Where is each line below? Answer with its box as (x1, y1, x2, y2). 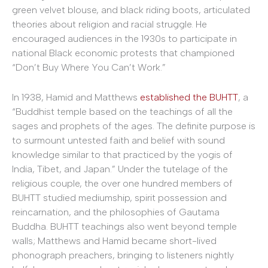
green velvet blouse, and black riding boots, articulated (12, 4, 250, 16)
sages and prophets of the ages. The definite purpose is (12, 120, 255, 132)
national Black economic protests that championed (12, 47, 234, 59)
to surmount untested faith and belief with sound (12, 134, 225, 146)
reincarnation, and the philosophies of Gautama (12, 206, 220, 218)
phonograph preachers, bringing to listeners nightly (12, 249, 234, 261)
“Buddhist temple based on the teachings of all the (12, 105, 233, 117)
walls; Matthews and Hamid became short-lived (12, 234, 217, 246)
